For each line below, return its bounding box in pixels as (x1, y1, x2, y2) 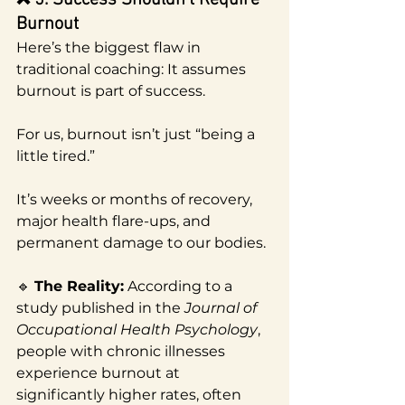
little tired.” (16, 146, 95, 165)
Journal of (184, 298, 260, 316)
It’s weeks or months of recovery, (16, 190, 256, 208)
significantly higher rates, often (16, 385, 245, 403)
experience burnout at (16, 363, 184, 381)
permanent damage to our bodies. (16, 233, 266, 251)
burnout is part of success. (16, 81, 205, 99)
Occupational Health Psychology (16, 320, 258, 338)
